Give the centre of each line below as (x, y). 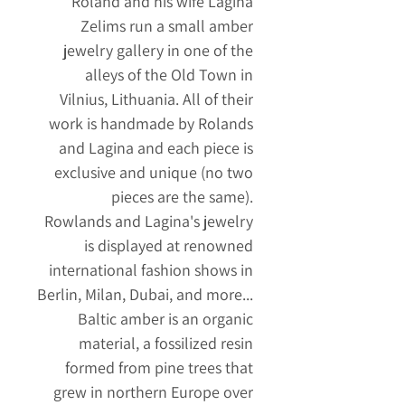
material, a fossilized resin (166, 344)
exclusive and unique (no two (154, 173)
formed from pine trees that (159, 368)
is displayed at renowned (169, 246)
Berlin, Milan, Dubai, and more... (145, 295)
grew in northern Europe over (153, 392)
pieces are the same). (182, 197)
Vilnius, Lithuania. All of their (156, 99)
